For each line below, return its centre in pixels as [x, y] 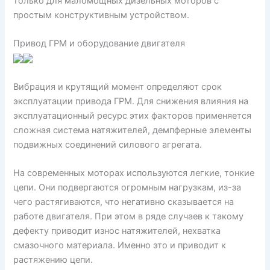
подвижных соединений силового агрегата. [108, 144]
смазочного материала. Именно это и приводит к [120, 245]
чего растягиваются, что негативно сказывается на [124, 202]
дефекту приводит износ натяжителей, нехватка [117, 231]
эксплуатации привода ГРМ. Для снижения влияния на [131, 101]
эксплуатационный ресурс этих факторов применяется [133, 115]
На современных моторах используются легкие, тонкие [134, 173]
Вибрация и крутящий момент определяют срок [118, 86]
